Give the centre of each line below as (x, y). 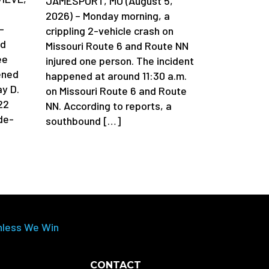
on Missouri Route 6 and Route (116, 90)
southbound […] (83, 120)
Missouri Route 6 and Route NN (117, 45)
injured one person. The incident (120, 60)
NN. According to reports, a (109, 105)
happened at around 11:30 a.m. (116, 75)
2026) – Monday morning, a (108, 15)
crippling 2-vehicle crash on (110, 30)
